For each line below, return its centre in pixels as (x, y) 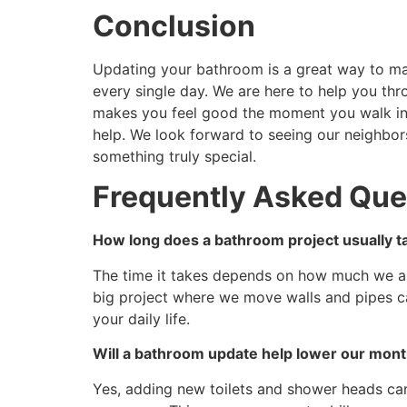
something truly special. (174, 156)
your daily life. (141, 318)
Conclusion (174, 25)
